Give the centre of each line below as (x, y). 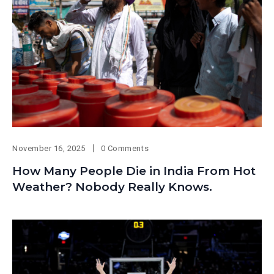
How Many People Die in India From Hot (134, 171)
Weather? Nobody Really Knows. (112, 187)
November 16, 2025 (49, 148)
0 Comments (125, 148)
